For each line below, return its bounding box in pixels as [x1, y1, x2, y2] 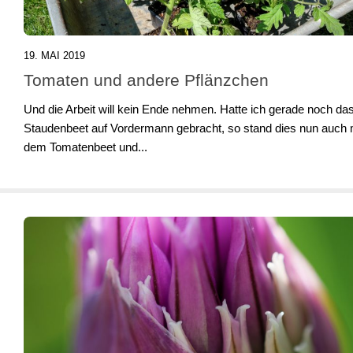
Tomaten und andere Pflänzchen [24, 70, 269, 89]
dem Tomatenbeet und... [24, 139, 147, 154]
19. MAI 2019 [24, 49, 85, 61]
